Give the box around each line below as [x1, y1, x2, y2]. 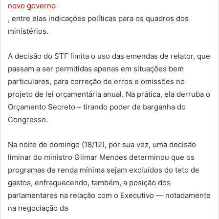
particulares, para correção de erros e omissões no [8, 76, 185, 86]
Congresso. [8, 114, 48, 124]
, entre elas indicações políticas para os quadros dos [8, 13, 189, 23]
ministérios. [8, 26, 48, 36]
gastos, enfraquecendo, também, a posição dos [8, 177, 171, 187]
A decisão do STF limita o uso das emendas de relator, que [8, 51, 210, 61]
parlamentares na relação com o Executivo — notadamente [8, 190, 211, 200]
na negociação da [8, 203, 68, 213]
